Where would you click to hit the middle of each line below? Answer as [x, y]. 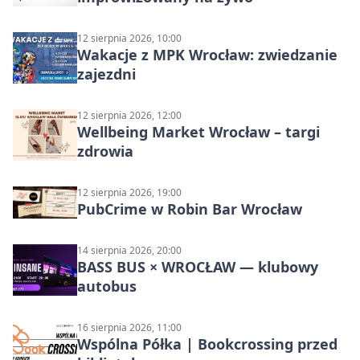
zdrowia [105, 151]
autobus [107, 286]
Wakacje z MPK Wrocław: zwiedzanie [207, 55]
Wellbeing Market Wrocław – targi [198, 132]
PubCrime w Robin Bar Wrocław [190, 209]
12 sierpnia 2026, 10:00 [129, 39]
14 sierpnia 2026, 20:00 [129, 251]
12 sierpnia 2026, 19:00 [129, 193]
